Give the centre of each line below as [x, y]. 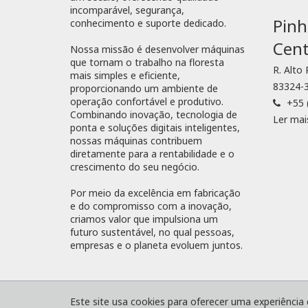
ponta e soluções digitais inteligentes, [155, 128]
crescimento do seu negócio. [135, 167]
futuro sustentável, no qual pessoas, [152, 232]
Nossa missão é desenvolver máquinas [157, 49]
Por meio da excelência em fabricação [155, 193]
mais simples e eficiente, [125, 76]
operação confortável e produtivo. [147, 102]
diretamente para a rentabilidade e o [152, 154]
